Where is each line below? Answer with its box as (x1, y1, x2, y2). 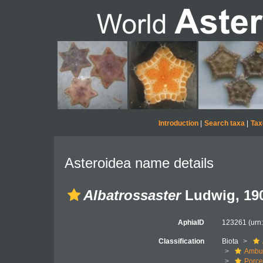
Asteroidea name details (65, 155, 214, 171)
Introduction (158, 119, 198, 127)
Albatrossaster (83, 187, 181, 203)
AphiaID (178, 218, 205, 227)
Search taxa (204, 119, 245, 127)
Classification (159, 237, 205, 245)
